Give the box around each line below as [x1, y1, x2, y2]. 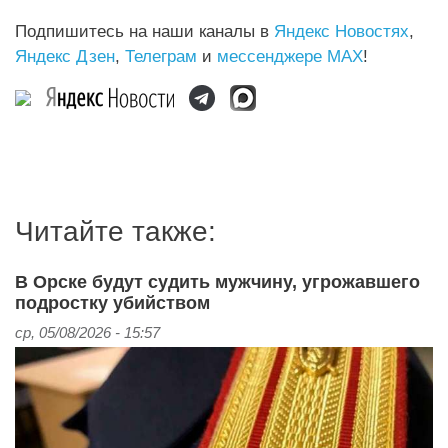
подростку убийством [15, 293, 210, 314]
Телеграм [125, 45, 197, 66]
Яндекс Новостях [274, 20, 409, 41]
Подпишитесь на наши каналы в [15, 20, 274, 41]
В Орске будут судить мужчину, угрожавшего [15, 272, 420, 293]
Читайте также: [15, 216, 216, 248]
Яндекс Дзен [15, 45, 115, 66]
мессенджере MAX [217, 45, 363, 66]
